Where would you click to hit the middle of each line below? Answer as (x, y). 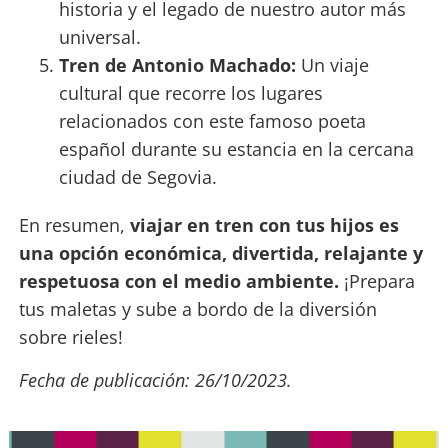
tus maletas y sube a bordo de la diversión (197, 309)
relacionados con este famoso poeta (212, 121)
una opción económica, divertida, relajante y (220, 253)
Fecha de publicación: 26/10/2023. (155, 379)
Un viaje (332, 65)
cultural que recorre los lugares (190, 93)
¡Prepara (376, 281)
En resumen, (74, 225)
